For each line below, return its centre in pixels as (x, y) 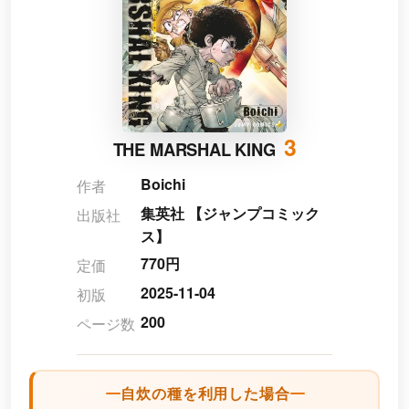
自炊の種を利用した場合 (205, 393)
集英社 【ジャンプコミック (230, 214)
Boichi (163, 184)
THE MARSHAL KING (196, 150)
